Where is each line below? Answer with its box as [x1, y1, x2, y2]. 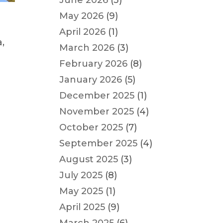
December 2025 [59, 90, 135, 101]
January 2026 [59, 74, 122, 85]
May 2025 [59, 186, 104, 197]
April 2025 [59, 202, 106, 213]
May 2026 [59, 10, 104, 21]
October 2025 [59, 122, 123, 133]
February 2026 [59, 58, 128, 69]
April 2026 [59, 26, 106, 37]
